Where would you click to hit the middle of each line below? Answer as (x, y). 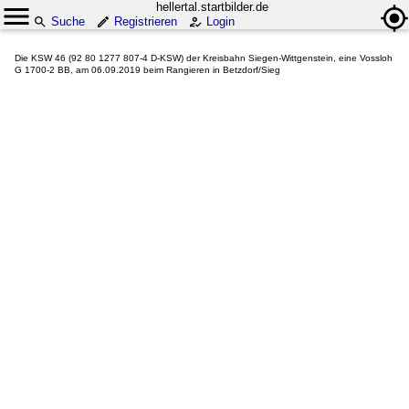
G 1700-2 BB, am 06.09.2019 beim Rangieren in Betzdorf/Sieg (147, 70)
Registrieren (146, 21)
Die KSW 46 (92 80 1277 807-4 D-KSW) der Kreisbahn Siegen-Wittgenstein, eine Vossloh (204, 58)
